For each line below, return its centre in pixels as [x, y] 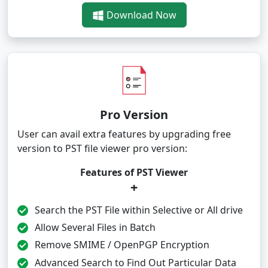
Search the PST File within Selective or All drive [138, 210]
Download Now [140, 15]
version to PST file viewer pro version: [102, 148]
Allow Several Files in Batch [95, 228]
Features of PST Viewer [134, 172]
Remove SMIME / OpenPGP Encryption [122, 245]
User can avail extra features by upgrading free [124, 134]
